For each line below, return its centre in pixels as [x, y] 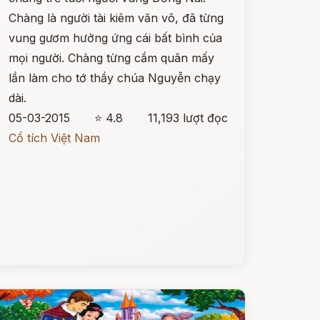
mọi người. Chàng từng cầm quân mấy [111, 58]
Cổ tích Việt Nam [54, 138]
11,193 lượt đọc [187, 118]
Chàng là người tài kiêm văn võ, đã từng [116, 18]
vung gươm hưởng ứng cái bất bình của [115, 38]
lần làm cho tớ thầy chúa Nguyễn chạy [114, 78]
